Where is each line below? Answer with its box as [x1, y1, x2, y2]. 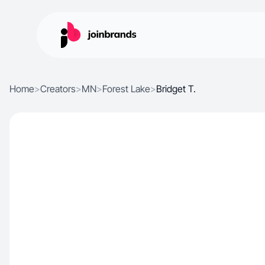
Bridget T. [156, 83, 196, 95]
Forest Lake [102, 83, 150, 95]
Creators [40, 83, 76, 95]
